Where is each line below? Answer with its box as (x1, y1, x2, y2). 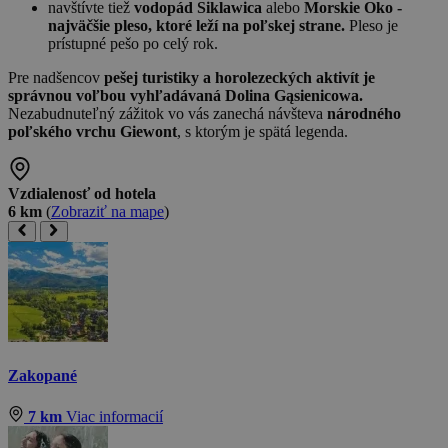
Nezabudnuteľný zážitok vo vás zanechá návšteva (8, 104, 327, 122)
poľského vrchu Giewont (8, 122, 177, 140)
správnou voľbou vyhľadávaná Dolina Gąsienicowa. (8, 86, 363, 104)
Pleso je (345, 16, 398, 34)
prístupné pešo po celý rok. (48, 34, 218, 52)
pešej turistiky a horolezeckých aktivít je (104, 68, 375, 86)
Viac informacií (66, 408, 163, 426)
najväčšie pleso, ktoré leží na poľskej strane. (48, 16, 345, 34)
